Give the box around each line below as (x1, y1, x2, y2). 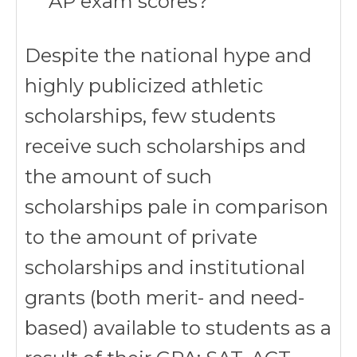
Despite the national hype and (25, 44, 312, 67)
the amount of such (25, 165, 212, 188)
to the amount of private (25, 226, 257, 249)
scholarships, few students (25, 104, 276, 127)
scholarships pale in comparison (25, 195, 328, 218)
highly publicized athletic (25, 74, 263, 97)
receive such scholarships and (25, 135, 306, 158)
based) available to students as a (25, 316, 331, 339)
